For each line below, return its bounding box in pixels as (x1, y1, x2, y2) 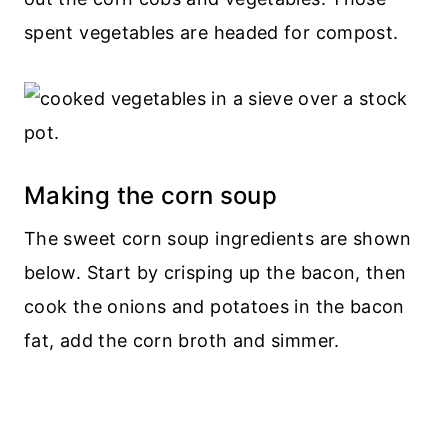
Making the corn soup (24, 180, 278, 210)
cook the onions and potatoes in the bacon (24, 295, 405, 317)
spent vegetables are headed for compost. (24, 21, 399, 43)
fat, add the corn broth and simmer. (24, 329, 340, 351)
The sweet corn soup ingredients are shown (24, 227, 412, 249)
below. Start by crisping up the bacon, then (24, 261, 407, 283)
